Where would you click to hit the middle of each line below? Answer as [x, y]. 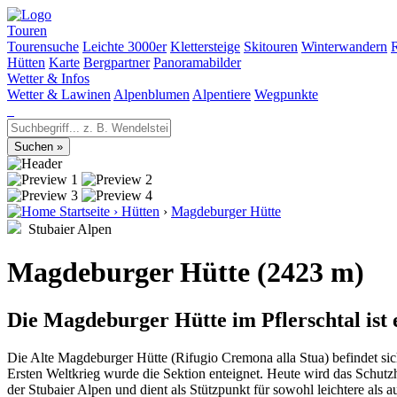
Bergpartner [117, 62]
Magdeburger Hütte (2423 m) [186, 272]
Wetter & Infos [48, 78]
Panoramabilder [197, 62]
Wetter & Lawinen [59, 94]
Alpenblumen [152, 94]
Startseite [85, 211]
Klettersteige [205, 47]
